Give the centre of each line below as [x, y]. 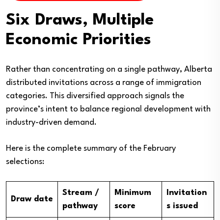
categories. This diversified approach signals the [95, 96]
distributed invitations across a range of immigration [104, 82]
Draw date [32, 199]
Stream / [81, 192]
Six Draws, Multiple [80, 20]
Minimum [133, 192]
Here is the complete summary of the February [91, 148]
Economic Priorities [79, 40]
